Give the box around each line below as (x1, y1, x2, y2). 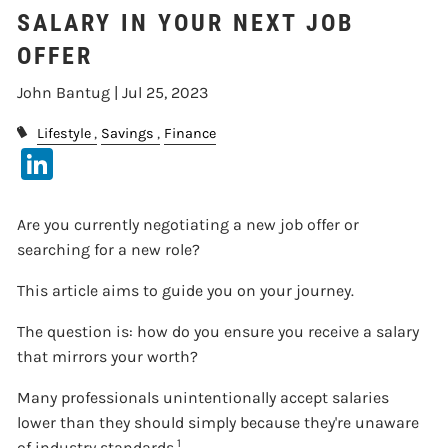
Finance (163, 125, 216, 143)
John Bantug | (17, 83, 123, 103)
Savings (100, 125, 154, 143)
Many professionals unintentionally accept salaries (17, 387, 390, 407)
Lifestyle (36, 125, 91, 143)
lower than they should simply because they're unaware (17, 412, 420, 432)
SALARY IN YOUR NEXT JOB (17, 9, 355, 38)
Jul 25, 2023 (122, 83, 209, 103)
